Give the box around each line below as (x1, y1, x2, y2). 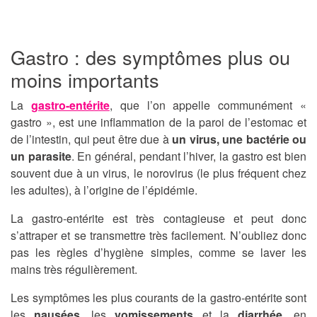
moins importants (11, 66, 159, 94)
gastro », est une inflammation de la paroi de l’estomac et (11, 114, 306, 131)
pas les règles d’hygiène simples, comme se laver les (11, 244, 306, 261)
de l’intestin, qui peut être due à (11, 131, 173, 148)
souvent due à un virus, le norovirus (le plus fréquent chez (11, 165, 306, 182)
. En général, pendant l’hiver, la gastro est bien (71, 148, 307, 165)
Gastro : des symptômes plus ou (11, 43, 290, 71)
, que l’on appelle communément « (109, 97, 307, 114)
